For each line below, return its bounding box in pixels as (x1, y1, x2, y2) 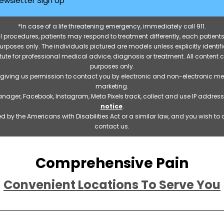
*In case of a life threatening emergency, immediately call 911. (18, 22, 206, 30)
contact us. (94, 122, 129, 130)
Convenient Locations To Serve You (3, 176, 220, 193)
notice (100, 102, 122, 110)
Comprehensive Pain (35, 153, 188, 173)
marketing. (95, 82, 128, 90)
